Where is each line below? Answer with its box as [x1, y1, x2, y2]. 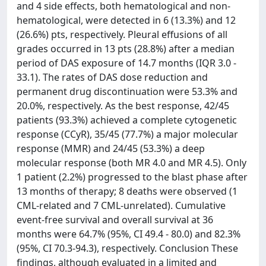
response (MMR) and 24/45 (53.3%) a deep [17, 142, 205, 155]
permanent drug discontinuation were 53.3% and [17, 85, 237, 98]
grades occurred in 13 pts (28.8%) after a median [17, 42, 235, 55]
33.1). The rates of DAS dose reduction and [17, 71, 208, 84]
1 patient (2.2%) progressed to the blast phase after [17, 170, 248, 183]
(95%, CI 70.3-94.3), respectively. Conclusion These [17, 242, 238, 255]
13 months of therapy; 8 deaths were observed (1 [17, 185, 237, 198]
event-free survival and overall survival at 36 [17, 213, 213, 226]
